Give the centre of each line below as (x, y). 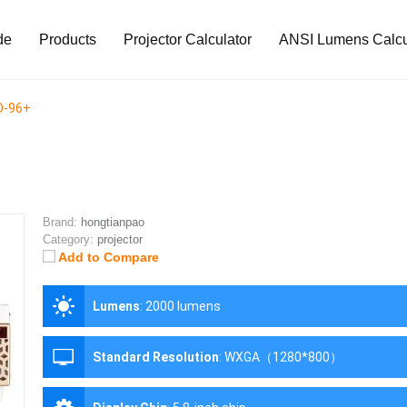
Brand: (60, 223)
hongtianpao (112, 223)
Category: (68, 240)
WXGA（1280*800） (283, 357)
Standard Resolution (155, 357)
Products (68, 40)
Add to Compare (108, 258)
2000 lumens (183, 307)
